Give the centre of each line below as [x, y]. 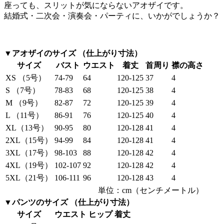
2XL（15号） [29, 140]
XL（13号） [27, 127]
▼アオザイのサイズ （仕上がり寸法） [73, 53]
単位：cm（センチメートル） [151, 190]
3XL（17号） [29, 152]
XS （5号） [26, 77]
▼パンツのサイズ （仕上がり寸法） [69, 202]
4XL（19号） [29, 165]
